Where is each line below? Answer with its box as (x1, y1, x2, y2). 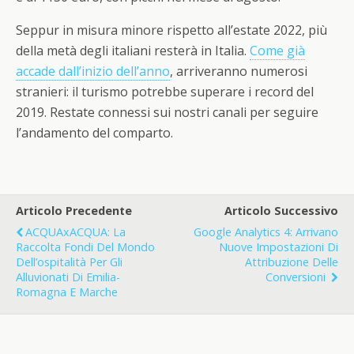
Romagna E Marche (16, 284, 121, 300)
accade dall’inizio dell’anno (16, 62, 170, 81)
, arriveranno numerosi (170, 62, 307, 81)
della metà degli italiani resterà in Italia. (16, 42, 250, 60)
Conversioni (265, 269, 329, 285)
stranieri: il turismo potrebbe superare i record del (16, 83, 314, 101)
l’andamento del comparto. (16, 124, 176, 142)
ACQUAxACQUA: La (25, 224, 126, 240)
